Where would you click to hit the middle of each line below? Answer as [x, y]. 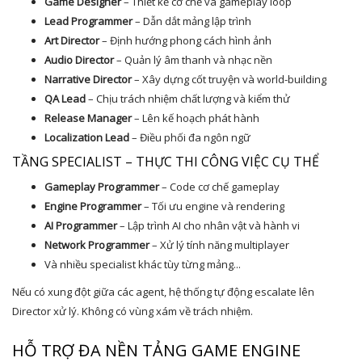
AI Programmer [81, 225]
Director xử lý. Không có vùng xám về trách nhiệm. [133, 311]
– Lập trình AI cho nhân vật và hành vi [208, 225]
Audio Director [79, 60]
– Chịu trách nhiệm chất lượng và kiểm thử [188, 99]
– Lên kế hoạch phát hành [196, 118]
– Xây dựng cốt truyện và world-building [229, 79]
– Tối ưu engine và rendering [213, 206]
